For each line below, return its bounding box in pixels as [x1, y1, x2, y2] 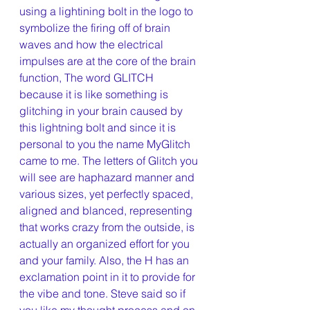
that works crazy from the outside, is [19, 220, 197, 234]
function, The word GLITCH [19, 71, 156, 84]
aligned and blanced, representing [19, 203, 195, 217]
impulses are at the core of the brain [19, 54, 199, 68]
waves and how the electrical [19, 37, 166, 51]
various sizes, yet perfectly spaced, [19, 187, 196, 201]
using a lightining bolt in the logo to [19, 4, 196, 18]
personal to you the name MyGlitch [19, 137, 193, 151]
